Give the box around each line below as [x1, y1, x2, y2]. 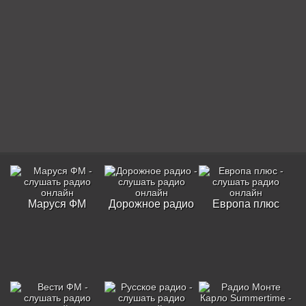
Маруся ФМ [28, 198, 87, 210]
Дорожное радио [109, 198, 195, 210]
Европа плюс [212, 198, 279, 210]
